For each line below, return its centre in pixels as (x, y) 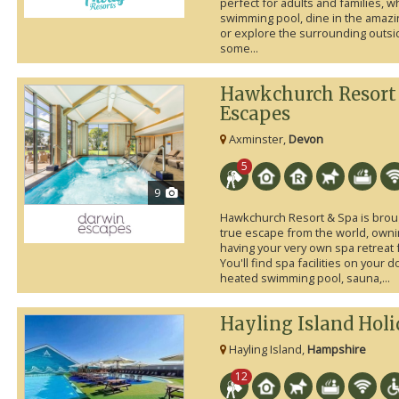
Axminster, (257, 139)
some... (239, 49)
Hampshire (336, 350)
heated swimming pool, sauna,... (305, 278)
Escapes (255, 114)
